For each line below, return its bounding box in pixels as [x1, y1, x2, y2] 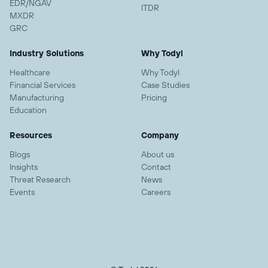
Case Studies [141, 80, 190, 91]
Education [10, 105, 47, 116]
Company [141, 130, 179, 141]
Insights [10, 162, 38, 173]
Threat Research [10, 174, 71, 185]
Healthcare [10, 67, 50, 78]
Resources [10, 130, 52, 141]
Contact [141, 162, 171, 173]
